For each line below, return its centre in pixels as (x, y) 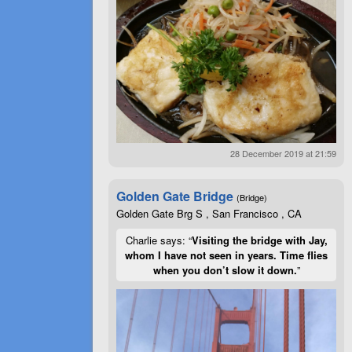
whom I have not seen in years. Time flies (226, 255)
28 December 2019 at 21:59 (283, 153)
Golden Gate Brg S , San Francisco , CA (209, 213)
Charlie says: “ (158, 240)
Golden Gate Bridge (175, 196)
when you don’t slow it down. (225, 269)
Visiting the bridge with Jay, (259, 240)
